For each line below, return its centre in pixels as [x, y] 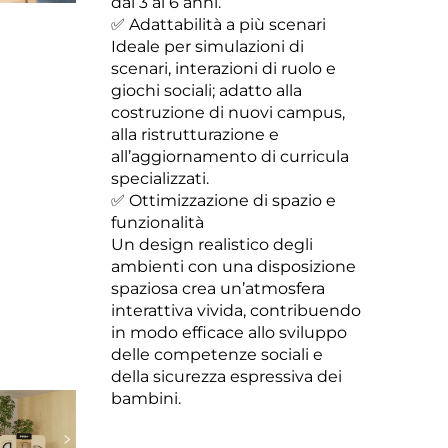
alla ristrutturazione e [195, 134]
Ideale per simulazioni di [207, 46]
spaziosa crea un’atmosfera [218, 288]
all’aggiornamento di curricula [230, 156]
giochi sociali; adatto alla [206, 90]
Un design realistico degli [212, 244]
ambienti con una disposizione [233, 266]
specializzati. [160, 178]
